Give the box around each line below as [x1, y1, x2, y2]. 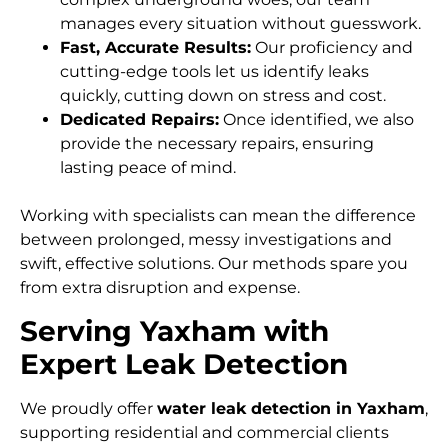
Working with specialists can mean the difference [20, 206, 416, 226]
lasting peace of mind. [60, 158, 236, 178]
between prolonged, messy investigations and [20, 230, 392, 250]
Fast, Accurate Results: [60, 38, 251, 58]
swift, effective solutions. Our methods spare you [20, 254, 408, 274]
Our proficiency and [251, 38, 413, 58]
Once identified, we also [219, 110, 414, 130]
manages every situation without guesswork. [60, 14, 421, 34]
